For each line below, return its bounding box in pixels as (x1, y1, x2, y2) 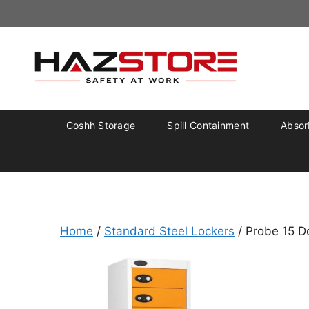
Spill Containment (167, 119, 250, 131)
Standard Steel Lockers (104, 223, 235, 238)
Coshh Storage (66, 119, 136, 131)
